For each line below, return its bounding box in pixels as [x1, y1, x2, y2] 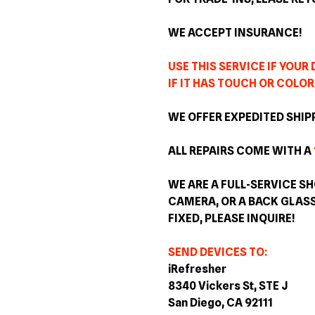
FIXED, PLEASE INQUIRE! [168, 212, 295, 226]
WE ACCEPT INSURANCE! [168, 26, 302, 40]
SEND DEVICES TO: [168, 245, 267, 259]
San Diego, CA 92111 [168, 296, 273, 310]
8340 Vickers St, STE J [168, 279, 288, 293]
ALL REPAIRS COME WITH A [168, 144, 314, 158]
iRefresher [168, 262, 226, 276]
